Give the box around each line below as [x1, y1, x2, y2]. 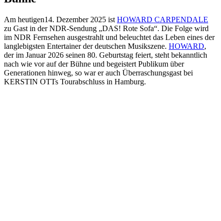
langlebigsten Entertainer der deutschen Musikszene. [4, 41, 169, 50]
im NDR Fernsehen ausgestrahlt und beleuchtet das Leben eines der [4, 33, 215, 41]
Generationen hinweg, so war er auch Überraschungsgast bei [4, 68, 193, 77]
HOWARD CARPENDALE [117, 15, 208, 24]
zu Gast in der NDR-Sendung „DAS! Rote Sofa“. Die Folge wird [4, 24, 209, 33]
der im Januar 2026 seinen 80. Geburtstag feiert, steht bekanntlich [4, 50, 207, 59]
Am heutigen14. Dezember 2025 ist [4, 15, 117, 24]
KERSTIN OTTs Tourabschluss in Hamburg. [4, 77, 146, 86]
